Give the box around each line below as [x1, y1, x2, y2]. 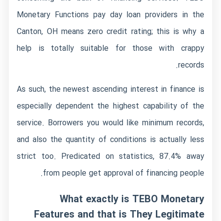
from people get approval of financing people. [42, 167, 204, 180]
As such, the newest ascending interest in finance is [17, 83, 204, 96]
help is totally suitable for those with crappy [17, 42, 204, 55]
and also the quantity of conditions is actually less [17, 134, 204, 146]
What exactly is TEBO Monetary [59, 192, 204, 207]
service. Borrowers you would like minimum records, [17, 117, 204, 129]
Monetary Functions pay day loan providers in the [17, 9, 204, 21]
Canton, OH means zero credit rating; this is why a [17, 26, 204, 38]
